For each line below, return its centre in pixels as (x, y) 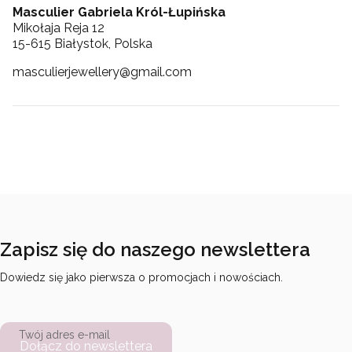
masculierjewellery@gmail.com (102, 71)
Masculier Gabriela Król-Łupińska (119, 12)
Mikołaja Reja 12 (59, 27)
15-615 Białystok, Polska (82, 43)
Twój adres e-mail (64, 334)
